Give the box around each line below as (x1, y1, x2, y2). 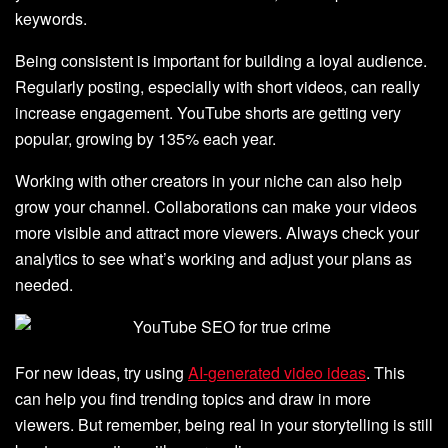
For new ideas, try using (15, 360, 188, 384)
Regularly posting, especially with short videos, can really (15, 74, 420, 98)
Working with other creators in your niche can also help (15, 168, 402, 192)
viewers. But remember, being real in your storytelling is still (15, 412, 433, 436)
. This (366, 360, 405, 384)
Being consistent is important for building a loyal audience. (15, 48, 427, 72)
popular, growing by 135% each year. (15, 126, 276, 150)
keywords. (15, 6, 87, 30)
